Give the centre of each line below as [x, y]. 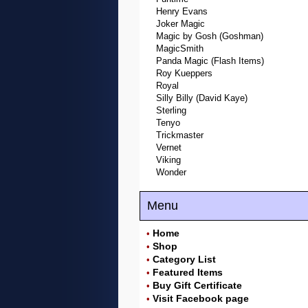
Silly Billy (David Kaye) [202, 98]
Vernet [169, 147]
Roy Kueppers [184, 73]
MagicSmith [180, 48]
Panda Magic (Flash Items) [210, 61]
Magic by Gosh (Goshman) [210, 36]
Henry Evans [182, 11]
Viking [168, 160]
